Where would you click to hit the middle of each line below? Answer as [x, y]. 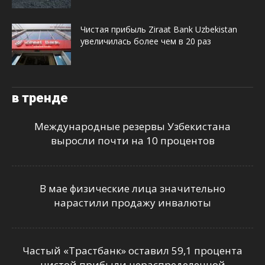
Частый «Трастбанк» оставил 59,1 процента [132, 250]
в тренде [40, 98]
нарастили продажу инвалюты [132, 202]
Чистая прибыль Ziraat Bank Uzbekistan [159, 29]
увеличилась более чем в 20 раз [146, 41]
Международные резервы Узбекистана [132, 126]
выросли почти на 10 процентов [132, 140]
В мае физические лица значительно [132, 188]
